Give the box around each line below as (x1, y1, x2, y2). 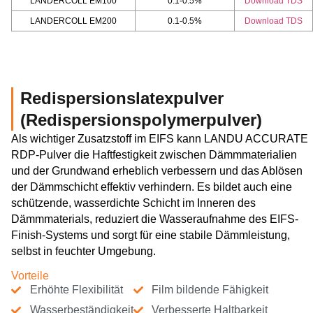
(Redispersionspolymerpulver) (20, 110, 262, 129)
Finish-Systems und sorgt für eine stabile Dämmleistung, (11, 228, 290, 241)
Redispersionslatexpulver (20, 88, 224, 108)
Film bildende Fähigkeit (152, 284, 268, 296)
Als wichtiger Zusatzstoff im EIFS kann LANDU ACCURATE (11, 132, 308, 145)
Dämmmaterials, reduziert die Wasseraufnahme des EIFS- (11, 212, 298, 225)
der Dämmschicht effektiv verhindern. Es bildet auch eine (11, 180, 292, 193)
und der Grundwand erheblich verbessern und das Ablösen (11, 164, 303, 177)
